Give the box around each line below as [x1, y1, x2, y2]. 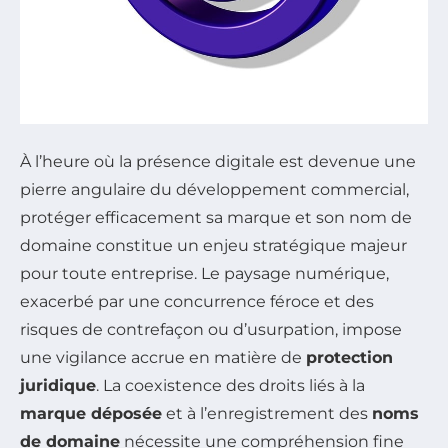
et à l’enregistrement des [162, 404, 372, 423]
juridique [20, 376, 96, 395]
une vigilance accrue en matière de [20, 348, 306, 367]
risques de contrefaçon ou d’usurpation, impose [20, 320, 402, 339]
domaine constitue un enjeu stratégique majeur [20, 236, 407, 255]
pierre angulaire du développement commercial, [20, 180, 409, 199]
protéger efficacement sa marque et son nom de [20, 208, 412, 227]
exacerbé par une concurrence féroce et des [20, 292, 374, 311]
